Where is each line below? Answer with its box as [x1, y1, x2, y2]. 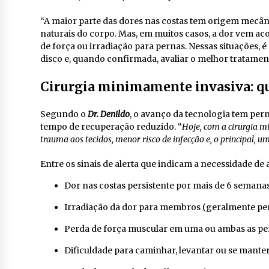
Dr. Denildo [88, 109, 130, 119]
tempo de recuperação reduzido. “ [40, 121, 182, 132]
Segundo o [40, 109, 88, 119]
